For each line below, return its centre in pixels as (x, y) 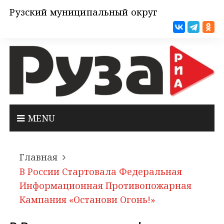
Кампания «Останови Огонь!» (88, 200)
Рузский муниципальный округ (84, 12)
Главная (39, 157)
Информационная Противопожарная (106, 186)
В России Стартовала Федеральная (101, 172)
